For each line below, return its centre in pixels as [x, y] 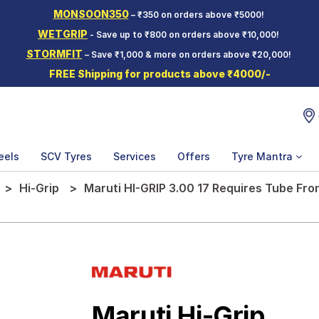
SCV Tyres [66, 156]
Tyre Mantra [263, 156]
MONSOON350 [91, 14]
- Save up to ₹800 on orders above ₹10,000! [184, 35]
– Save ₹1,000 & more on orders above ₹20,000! [188, 54]
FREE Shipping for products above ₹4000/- [159, 74]
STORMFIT [54, 54]
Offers [194, 156]
